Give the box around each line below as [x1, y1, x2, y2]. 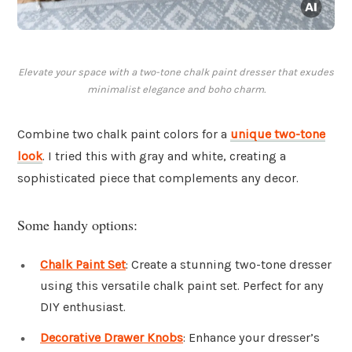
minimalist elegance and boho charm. [86, 83, 266, 96]
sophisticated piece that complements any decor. [17, 170, 299, 186]
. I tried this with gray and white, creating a [42, 148, 286, 164]
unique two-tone [230, 126, 325, 142]
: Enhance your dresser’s [183, 330, 320, 346]
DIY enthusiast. [40, 299, 126, 314]
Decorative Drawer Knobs [40, 330, 183, 346]
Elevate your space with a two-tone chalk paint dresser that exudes [18, 66, 334, 79]
